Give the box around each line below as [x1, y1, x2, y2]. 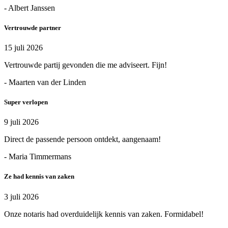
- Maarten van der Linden [4, 77, 86, 87]
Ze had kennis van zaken [4, 173, 74, 181]
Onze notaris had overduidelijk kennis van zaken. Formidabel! [4, 209, 204, 218]
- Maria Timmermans [4, 152, 71, 161]
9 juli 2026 [4, 118, 39, 127]
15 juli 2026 [4, 43, 43, 52]
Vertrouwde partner [4, 23, 61, 32]
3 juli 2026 [4, 192, 39, 201]
